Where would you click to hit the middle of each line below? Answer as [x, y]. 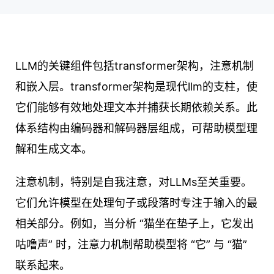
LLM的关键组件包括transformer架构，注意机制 [135, 66]
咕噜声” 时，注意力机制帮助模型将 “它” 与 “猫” [131, 245]
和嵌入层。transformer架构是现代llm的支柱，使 [136, 87]
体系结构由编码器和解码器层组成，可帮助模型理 [136, 128]
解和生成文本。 [54, 149]
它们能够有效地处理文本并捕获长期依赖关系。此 [136, 108]
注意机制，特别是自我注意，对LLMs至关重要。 [134, 182]
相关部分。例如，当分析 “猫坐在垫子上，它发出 [135, 224]
